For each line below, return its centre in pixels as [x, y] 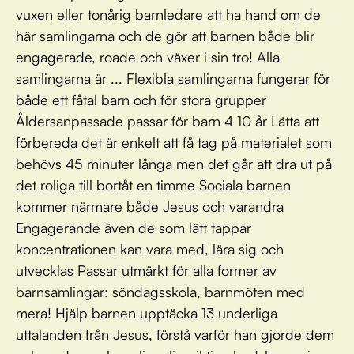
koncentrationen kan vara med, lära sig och [150, 249]
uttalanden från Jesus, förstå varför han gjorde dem [175, 334]
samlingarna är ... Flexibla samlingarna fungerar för [173, 78]
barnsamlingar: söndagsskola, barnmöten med [160, 292]
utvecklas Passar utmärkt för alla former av [146, 270]
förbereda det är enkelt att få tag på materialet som [174, 142]
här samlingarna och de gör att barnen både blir [165, 36]
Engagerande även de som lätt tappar [134, 228]
